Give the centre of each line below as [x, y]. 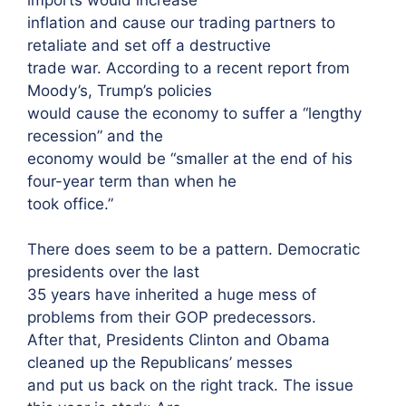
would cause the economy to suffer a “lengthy [194, 113]
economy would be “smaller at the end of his [190, 158]
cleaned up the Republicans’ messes [160, 362]
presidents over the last [113, 272]
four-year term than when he [132, 181]
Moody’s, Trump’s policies [120, 90]
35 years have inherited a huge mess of [172, 295]
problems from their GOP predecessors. [172, 317]
